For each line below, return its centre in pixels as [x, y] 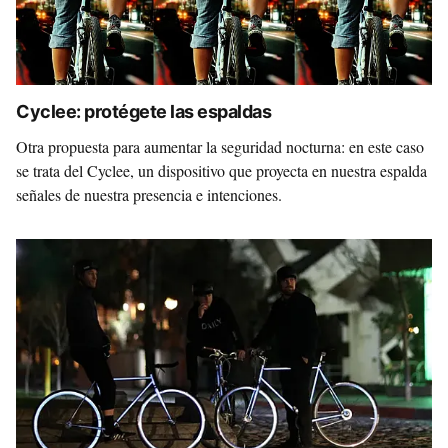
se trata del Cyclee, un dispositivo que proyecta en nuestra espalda [221, 170]
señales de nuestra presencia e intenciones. [149, 194]
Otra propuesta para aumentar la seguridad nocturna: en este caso [220, 146]
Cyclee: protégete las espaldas [144, 111]
